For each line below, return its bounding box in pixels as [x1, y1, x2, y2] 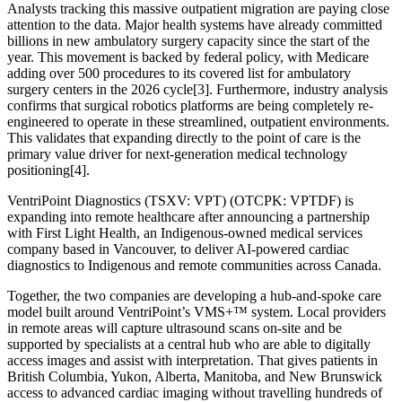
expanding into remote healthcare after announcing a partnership [7, 208, 370, 224]
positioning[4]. [7, 162, 90, 178]
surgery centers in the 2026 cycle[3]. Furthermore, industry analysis [7, 81, 388, 97]
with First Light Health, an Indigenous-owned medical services [7, 224, 363, 240]
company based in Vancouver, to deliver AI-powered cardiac [7, 240, 349, 257]
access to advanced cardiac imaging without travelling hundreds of [7, 384, 382, 400]
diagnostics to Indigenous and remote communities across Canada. [7, 257, 381, 273]
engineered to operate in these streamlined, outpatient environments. [7, 113, 389, 129]
